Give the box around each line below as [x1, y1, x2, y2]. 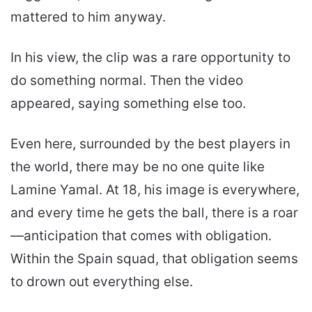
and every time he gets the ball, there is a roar [10, 205, 298, 221]
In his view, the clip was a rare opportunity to [10, 49, 290, 66]
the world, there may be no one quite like [10, 159, 265, 175]
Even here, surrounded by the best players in [10, 136, 290, 153]
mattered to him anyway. [10, 9, 166, 26]
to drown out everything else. [10, 274, 193, 290]
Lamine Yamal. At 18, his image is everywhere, [10, 182, 299, 198]
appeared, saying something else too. [10, 95, 246, 112]
